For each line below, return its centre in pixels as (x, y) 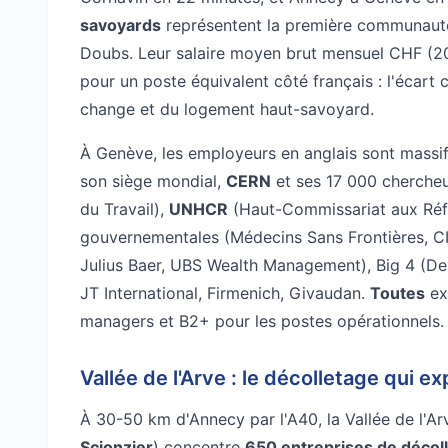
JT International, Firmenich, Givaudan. (225, 292)
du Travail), (124, 208)
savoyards (120, 24)
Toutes (397, 292)
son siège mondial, (153, 180)
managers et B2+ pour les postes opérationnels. (262, 320)
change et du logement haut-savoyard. (227, 108)
